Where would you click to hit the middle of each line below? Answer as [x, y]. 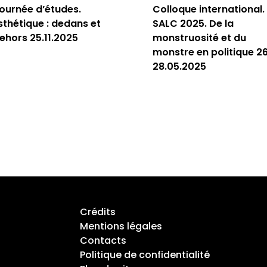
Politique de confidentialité [145, 255]
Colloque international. [209, 9]
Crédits [97, 212]
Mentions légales [121, 226]
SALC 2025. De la [193, 24]
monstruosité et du [199, 38]
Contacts [103, 240]
